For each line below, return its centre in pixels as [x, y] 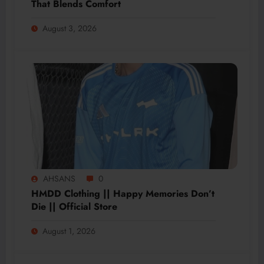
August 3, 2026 [70, 29]
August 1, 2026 [69, 231]
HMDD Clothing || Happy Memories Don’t [123, 194]
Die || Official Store [74, 207]
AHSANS [59, 179]
